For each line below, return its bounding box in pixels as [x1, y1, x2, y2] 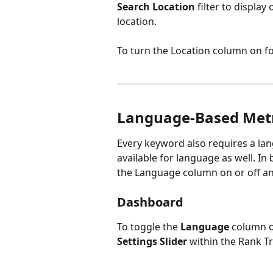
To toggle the [117, 220, 180, 234]
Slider [160, 235, 187, 249]
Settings [117, 235, 157, 249]
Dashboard [117, 194, 183, 211]
